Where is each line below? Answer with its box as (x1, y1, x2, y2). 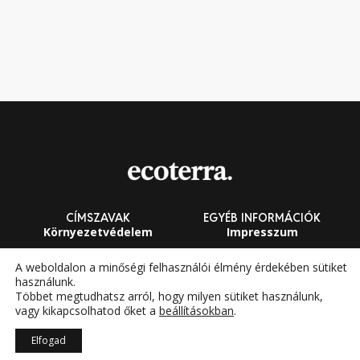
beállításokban (159, 303, 234, 318)
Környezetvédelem (43, 224, 153, 240)
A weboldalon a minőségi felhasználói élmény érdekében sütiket (15, 260, 347, 275)
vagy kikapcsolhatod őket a (15, 303, 159, 318)
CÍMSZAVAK (66, 211, 130, 226)
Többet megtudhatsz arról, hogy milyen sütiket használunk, (15, 288, 323, 304)
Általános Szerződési (201, 256, 323, 272)
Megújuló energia (47, 287, 149, 303)
